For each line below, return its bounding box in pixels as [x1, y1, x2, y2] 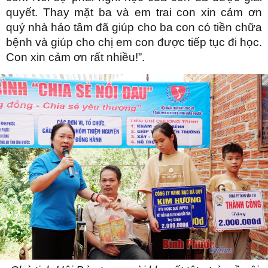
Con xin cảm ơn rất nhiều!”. [6, 50, 145, 63]
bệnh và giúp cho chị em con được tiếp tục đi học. [6, 35, 262, 48]
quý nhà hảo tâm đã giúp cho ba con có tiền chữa [6, 20, 262, 33]
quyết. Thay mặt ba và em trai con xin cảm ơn [6, 5, 262, 19]
